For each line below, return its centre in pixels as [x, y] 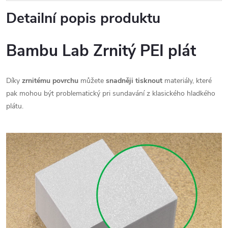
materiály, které [187, 81]
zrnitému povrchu [51, 81]
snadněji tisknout [134, 81]
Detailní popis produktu [83, 18]
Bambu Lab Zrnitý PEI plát [101, 51]
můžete [93, 81]
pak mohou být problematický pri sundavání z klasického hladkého [111, 93]
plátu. [15, 106]
